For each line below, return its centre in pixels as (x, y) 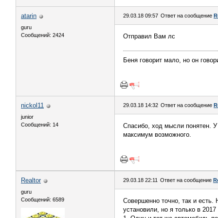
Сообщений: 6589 (43, 200)
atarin (29, 16)
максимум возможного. (157, 135)
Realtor (31, 180)
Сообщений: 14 (40, 125)
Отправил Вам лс (149, 36)
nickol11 (32, 105)
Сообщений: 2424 (43, 35)
